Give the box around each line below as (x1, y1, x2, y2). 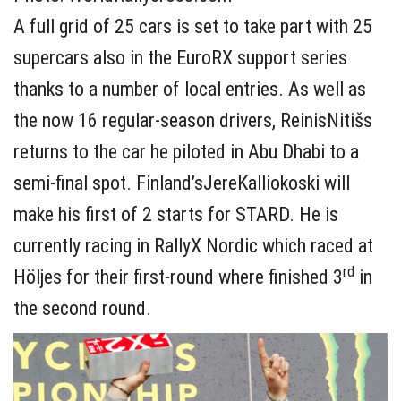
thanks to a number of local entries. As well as (13, 78, 366, 101)
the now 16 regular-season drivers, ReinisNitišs (13, 109, 372, 132)
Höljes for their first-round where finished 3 (13, 266, 343, 289)
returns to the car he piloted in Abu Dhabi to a (13, 141, 359, 164)
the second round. (13, 297, 151, 320)
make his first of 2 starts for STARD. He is (13, 203, 338, 226)
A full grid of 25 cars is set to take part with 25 (13, 15, 372, 38)
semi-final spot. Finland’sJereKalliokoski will (13, 172, 350, 195)
